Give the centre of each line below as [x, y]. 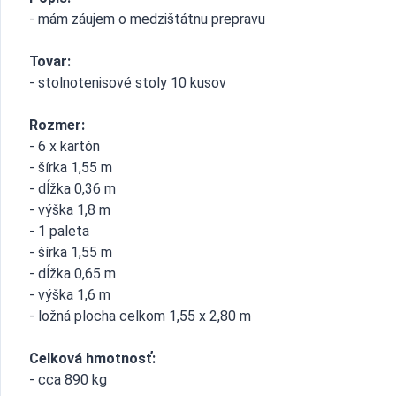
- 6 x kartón [65, 146]
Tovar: [50, 61]
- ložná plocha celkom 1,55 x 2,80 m [140, 316]
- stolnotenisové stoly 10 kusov [128, 83]
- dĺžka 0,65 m [72, 274]
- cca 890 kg [68, 380]
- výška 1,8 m [70, 210]
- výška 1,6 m [70, 295]
